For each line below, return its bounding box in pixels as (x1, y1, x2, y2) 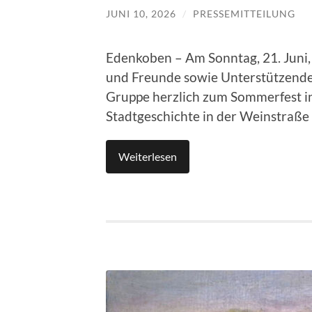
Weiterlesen (118, 149, 177, 163)
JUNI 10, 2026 (106, 8, 176, 20)
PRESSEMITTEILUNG (193, 8, 295, 20)
